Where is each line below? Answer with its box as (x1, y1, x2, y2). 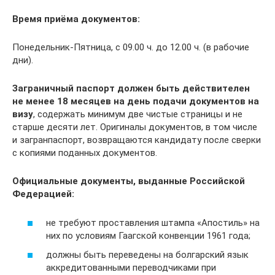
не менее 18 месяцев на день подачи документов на (12, 96, 259, 107)
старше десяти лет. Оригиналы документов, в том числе (12, 122, 257, 133)
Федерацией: (12, 188, 74, 199)
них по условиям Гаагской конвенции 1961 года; (46, 230, 250, 241)
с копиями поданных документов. (12, 147, 157, 158)
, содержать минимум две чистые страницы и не (33, 109, 242, 120)
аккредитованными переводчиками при (46, 262, 216, 273)
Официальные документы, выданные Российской (12, 176, 245, 187)
